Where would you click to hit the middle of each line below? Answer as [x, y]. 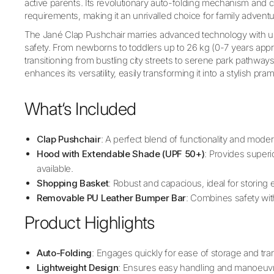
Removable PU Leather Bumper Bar [112, 198]
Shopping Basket [73, 183]
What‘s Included [80, 109]
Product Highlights [90, 222]
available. [55, 168]
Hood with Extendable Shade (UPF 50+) [121, 154]
